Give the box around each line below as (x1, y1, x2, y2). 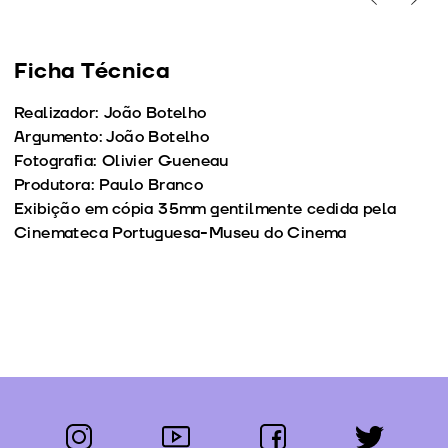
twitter (352, 421, 405, 444)
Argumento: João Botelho (14, 126, 210, 149)
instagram (61, 421, 139, 444)
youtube (158, 421, 221, 444)
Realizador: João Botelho (14, 102, 207, 125)
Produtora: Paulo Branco (14, 174, 204, 197)
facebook (255, 421, 326, 444)
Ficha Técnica (14, 57, 171, 87)
